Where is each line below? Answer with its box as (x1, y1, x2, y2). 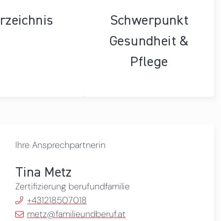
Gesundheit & (109, 34, 189, 48)
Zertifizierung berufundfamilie (15, 181, 130, 193)
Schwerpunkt (110, 13, 189, 28)
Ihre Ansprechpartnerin (15, 139, 106, 151)
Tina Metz (15, 166, 72, 180)
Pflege (130, 55, 168, 69)
